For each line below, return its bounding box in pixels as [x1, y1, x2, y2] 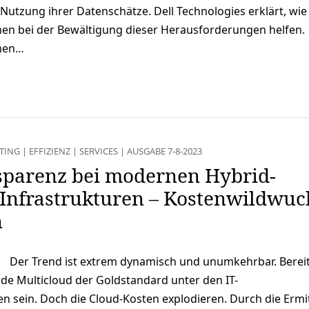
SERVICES [79, 144, 118, 157]
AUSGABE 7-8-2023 [126, 144, 202, 157]
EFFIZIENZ [28, 144, 70, 157]
